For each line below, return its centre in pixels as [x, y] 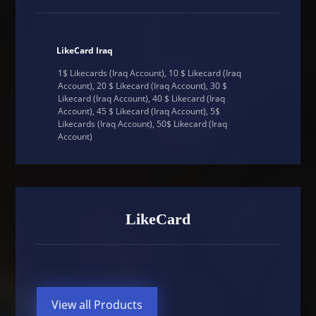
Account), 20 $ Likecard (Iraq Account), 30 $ [143, 86]
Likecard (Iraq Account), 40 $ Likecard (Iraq [142, 99]
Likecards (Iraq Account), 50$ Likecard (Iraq [143, 124]
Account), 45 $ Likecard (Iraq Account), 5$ [139, 111]
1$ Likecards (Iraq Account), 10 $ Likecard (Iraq [150, 73]
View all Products [97, 305]
